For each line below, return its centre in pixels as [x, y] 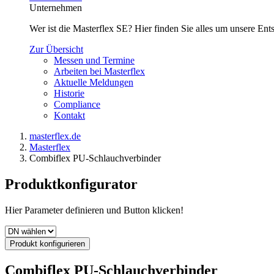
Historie [69, 93]
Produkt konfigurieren [47, 243]
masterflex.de [55, 136]
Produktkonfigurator [71, 184]
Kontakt [69, 115]
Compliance [77, 104]
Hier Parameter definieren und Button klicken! [94, 210]
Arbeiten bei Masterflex [99, 71]
